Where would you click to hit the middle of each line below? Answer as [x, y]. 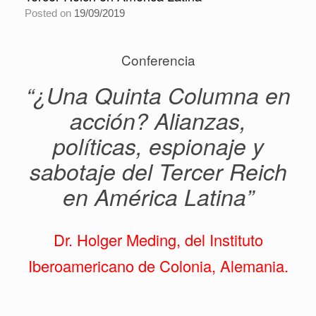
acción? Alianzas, [158, 120]
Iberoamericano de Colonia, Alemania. [158, 266]
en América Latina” [158, 196]
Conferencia [158, 60]
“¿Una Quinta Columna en [158, 95]
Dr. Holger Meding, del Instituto [158, 239]
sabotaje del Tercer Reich [158, 171]
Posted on [53, 13]
